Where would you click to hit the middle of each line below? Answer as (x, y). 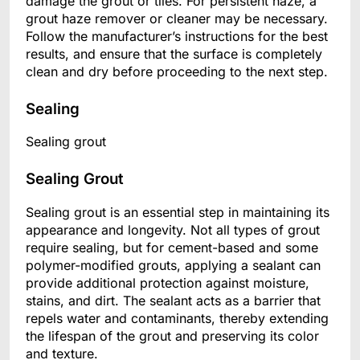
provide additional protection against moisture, (168, 283)
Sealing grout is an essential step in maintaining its (178, 213)
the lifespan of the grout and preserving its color (172, 336)
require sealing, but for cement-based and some (172, 248)
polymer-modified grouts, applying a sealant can (173, 266)
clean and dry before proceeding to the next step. (177, 71)
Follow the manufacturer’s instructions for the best (177, 36)
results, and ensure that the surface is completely (174, 53)
